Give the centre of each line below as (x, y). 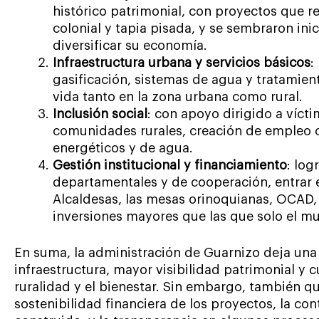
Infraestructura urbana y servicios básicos (182, 62)
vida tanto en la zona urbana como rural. (178, 96)
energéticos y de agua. (123, 148)
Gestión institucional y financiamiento (170, 165)
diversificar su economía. (130, 45)
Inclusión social (100, 114)
